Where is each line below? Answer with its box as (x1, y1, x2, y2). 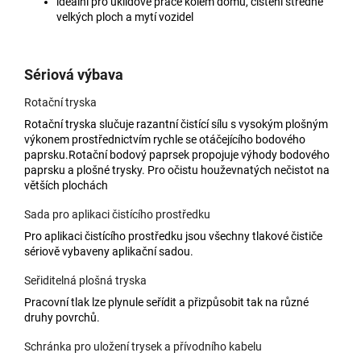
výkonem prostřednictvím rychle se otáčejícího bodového (24, 132, 305, 146)
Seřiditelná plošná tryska (24, 273, 147, 287)
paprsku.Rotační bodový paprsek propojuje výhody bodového (24, 147, 330, 161)
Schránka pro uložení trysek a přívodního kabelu (24, 339, 262, 353)
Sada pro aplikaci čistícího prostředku (24, 207, 210, 221)
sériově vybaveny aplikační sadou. (24, 244, 193, 258)
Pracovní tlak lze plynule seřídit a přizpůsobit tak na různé (24, 295, 309, 309)
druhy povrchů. (24, 310, 100, 324)
